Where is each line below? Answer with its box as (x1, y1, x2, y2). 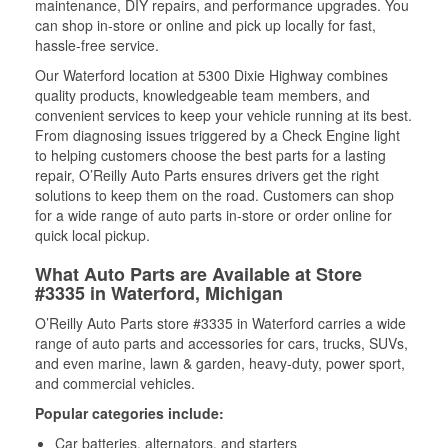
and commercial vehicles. (35, 373, 195, 393)
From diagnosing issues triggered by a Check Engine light (35, 125, 400, 145)
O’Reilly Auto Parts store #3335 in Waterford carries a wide (35, 313, 406, 333)
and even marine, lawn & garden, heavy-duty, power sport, (35, 353, 405, 373)
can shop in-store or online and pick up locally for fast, (35, 15, 376, 35)
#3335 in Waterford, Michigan (35, 280, 283, 306)
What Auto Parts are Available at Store (35, 261, 362, 287)
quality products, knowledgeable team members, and (35, 85, 370, 105)
